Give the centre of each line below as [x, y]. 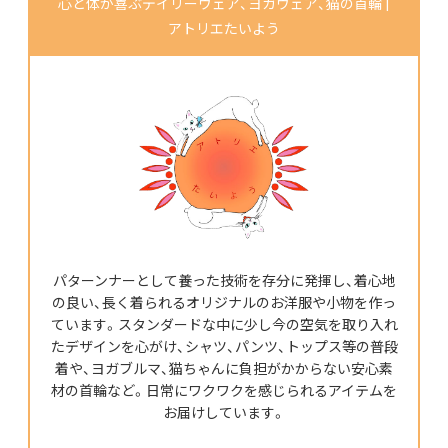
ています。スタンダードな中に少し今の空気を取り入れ [224, 323]
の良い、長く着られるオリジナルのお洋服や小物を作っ [224, 301]
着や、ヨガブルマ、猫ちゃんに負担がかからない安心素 [224, 367]
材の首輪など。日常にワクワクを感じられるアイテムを [224, 389]
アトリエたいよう [224, 27]
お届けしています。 [224, 411]
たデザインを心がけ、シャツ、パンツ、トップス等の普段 [224, 345]
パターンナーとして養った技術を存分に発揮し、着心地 [224, 279]
